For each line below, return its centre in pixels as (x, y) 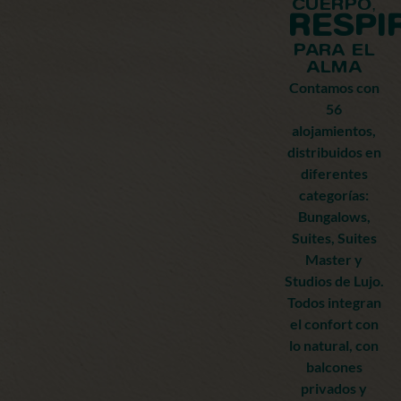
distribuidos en (334, 152)
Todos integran (334, 302)
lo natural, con (334, 345)
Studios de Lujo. (334, 281)
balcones (334, 367)
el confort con (334, 324)
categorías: (334, 195)
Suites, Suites (334, 238)
